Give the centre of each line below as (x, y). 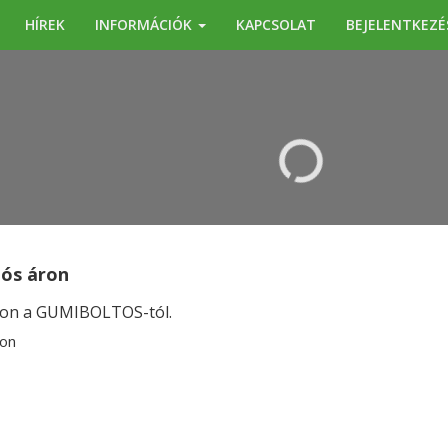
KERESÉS (236, 31)
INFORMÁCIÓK (145, 24)
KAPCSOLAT (276, 24)
